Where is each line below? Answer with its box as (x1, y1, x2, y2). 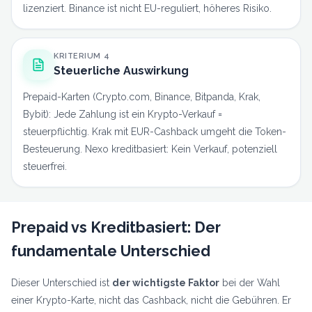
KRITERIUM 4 (54, 52, 110, 61)
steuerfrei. (23, 161, 67, 173)
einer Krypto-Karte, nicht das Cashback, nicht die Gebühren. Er (11, 295, 291, 306)
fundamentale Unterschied (11, 242, 210, 260)
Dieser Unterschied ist (11, 277, 112, 289)
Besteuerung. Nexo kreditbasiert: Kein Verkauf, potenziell (23, 143, 277, 155)
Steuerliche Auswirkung (54, 64, 189, 78)
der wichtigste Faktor (112, 277, 219, 289)
